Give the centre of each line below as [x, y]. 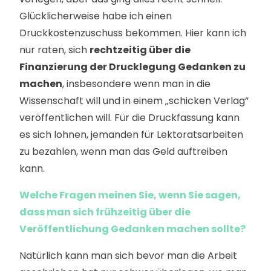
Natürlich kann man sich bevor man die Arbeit [128, 256]
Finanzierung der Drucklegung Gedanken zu [132, 67]
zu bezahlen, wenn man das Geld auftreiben [123, 152]
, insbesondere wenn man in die [136, 84]
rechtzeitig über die [140, 50]
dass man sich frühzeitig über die [105, 212]
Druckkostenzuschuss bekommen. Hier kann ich [133, 33]
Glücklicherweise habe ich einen [96, 16]
